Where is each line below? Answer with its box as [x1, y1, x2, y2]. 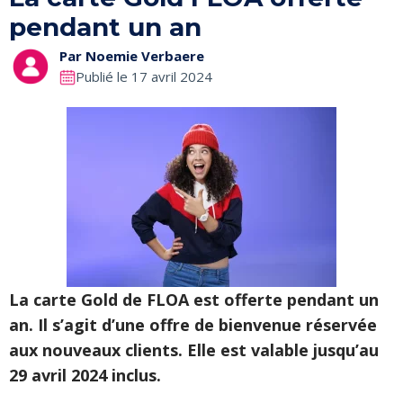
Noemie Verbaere [85, 47, 204, 65]
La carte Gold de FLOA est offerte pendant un [9, 289, 379, 310]
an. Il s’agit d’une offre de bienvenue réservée [9, 314, 377, 336]
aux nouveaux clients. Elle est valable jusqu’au [9, 339, 379, 361]
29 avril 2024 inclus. [9, 364, 166, 386]
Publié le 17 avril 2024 [76, 67, 212, 85]
